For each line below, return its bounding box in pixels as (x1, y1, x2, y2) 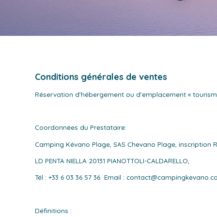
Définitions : (34, 206, 72, 215)
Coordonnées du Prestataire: (34, 124, 126, 132)
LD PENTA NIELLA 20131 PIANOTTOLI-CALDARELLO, (34, 156, 189, 165)
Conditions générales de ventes (34, 71, 167, 83)
